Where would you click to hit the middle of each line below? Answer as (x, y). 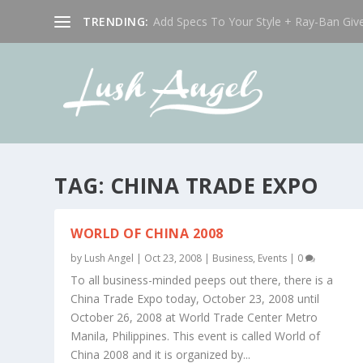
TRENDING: (116, 21)
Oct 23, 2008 (173, 258)
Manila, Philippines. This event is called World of (196, 335)
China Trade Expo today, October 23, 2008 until (195, 298)
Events (273, 258)
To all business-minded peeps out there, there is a (202, 280)
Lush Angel (109, 258)
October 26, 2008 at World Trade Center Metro (194, 317)
